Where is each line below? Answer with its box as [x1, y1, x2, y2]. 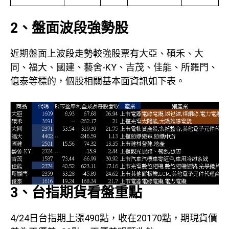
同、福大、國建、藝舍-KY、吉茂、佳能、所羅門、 [10, 62, 218, 73]
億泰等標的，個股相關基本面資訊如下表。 [10, 76, 185, 87]
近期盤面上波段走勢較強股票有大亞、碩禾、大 [10, 48, 203, 59]
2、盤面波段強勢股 [10, 20, 128, 37]
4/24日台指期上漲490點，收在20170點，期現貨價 [10, 212, 217, 223]
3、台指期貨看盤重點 [10, 184, 142, 201]
